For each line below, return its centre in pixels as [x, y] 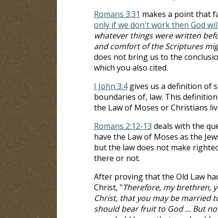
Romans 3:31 [117, 14]
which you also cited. [131, 67]
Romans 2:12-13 [123, 126]
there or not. [117, 158]
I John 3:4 [110, 86]
